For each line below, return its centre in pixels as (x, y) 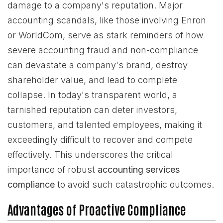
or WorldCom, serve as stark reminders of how (106, 35)
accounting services (139, 169)
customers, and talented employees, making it (105, 125)
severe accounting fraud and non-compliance (103, 50)
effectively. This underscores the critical (90, 155)
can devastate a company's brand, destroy (98, 65)
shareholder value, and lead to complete (92, 80)
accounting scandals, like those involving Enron (107, 20)
